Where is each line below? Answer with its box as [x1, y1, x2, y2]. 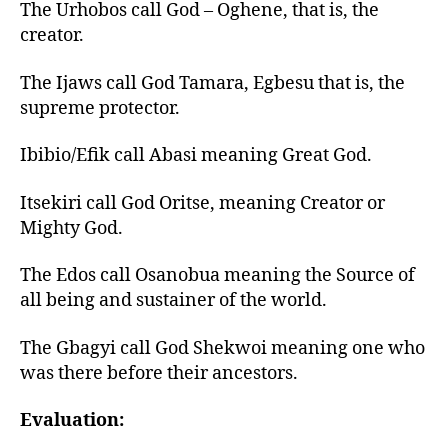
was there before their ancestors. [20, 361, 298, 385]
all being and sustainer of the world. [20, 289, 327, 312]
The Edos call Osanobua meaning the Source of [20, 264, 415, 287]
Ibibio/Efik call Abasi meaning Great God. [20, 144, 372, 167]
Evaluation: [20, 409, 124, 432]
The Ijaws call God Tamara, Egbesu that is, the [20, 71, 405, 95]
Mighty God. [20, 216, 123, 240]
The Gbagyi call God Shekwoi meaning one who [20, 336, 425, 360]
